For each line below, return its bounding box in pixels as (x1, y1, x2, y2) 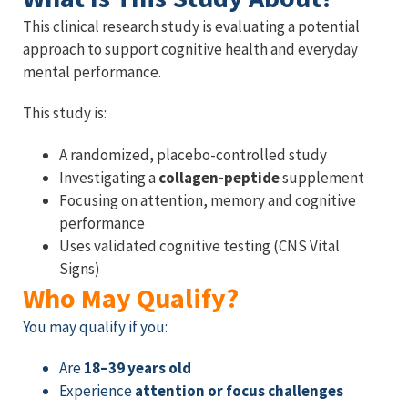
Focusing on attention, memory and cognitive (59, 189, 356, 210)
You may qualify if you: (23, 316, 168, 337)
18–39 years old (84, 358, 191, 379)
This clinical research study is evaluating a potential (23, 15, 360, 36)
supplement (280, 167, 367, 188)
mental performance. (23, 61, 161, 82)
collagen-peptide (158, 167, 280, 188)
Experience (59, 381, 135, 402)
